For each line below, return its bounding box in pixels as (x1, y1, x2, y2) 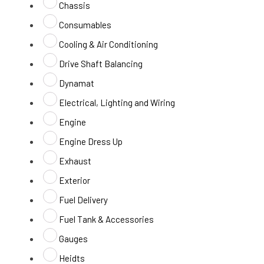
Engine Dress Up (59, 136, 123, 147)
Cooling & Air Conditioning (59, 39, 158, 50)
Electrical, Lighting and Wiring (59, 97, 175, 108)
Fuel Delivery (59, 194, 108, 206)
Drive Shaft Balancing (59, 58, 143, 70)
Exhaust (59, 156, 91, 167)
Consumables (59, 19, 111, 31)
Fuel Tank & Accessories (59, 214, 154, 225)
